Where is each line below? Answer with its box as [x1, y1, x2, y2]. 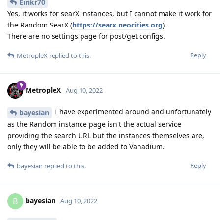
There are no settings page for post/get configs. [7, 31, 165, 41]
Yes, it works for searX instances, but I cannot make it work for [7, 9, 212, 19]
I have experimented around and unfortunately [53, 107, 211, 117]
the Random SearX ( [7, 20, 72, 30]
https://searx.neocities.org [72, 20, 163, 30]
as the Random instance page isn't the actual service [7, 119, 181, 129]
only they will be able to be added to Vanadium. [7, 142, 165, 152]
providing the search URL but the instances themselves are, [7, 131, 204, 140]
